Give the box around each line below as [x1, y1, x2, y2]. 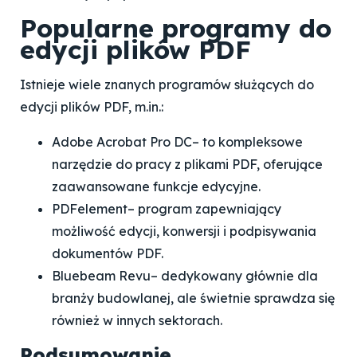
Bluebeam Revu [52, 268, 151, 284]
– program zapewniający [127, 201, 281, 217]
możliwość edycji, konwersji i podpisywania [52, 223, 316, 239]
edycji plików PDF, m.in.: [20, 99, 163, 115]
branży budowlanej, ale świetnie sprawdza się [52, 290, 335, 306]
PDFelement [52, 201, 127, 217]
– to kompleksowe [192, 134, 303, 150]
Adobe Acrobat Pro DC [52, 134, 192, 150]
